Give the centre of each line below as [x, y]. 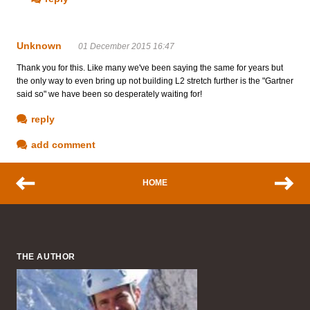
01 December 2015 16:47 [126, 46]
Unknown [39, 45]
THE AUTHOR [46, 256]
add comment [63, 144]
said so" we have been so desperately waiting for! [109, 94]
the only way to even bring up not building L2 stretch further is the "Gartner [155, 81]
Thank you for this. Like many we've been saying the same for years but [150, 67]
